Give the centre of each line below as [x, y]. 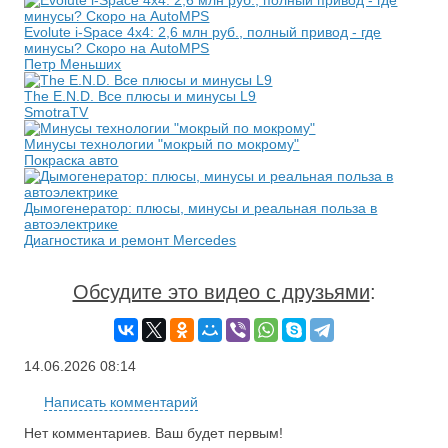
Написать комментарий [121, 402]
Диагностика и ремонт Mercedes [130, 240]
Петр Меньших [73, 64]
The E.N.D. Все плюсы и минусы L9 [140, 96]
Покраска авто [71, 160]
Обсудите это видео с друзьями [221, 292]
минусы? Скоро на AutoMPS [117, 48]
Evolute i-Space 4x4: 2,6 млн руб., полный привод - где [203, 32]
